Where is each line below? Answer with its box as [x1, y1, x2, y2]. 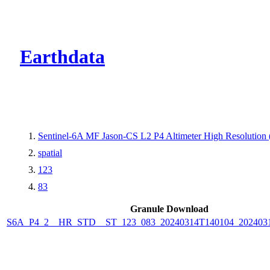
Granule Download [130, 203, 209, 214]
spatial [38, 147, 62, 158]
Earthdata [20, 46, 105, 68]
